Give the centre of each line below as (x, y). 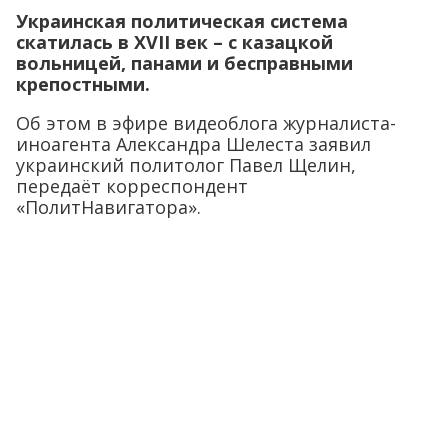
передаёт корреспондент (132, 186)
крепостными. (83, 84)
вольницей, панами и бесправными (184, 63)
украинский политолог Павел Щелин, (186, 165)
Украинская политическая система (182, 21)
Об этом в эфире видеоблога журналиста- (206, 123)
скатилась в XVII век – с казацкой (174, 42)
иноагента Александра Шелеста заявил (193, 144)
